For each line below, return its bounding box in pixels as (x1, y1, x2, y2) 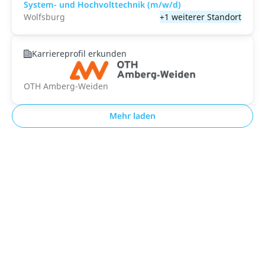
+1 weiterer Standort (160, 11, 241, 22)
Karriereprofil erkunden (32, 48, 127, 59)
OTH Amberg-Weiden (24, 80, 108, 92)
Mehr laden (109, 110, 156, 121)
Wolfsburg (24, 11, 65, 22)
